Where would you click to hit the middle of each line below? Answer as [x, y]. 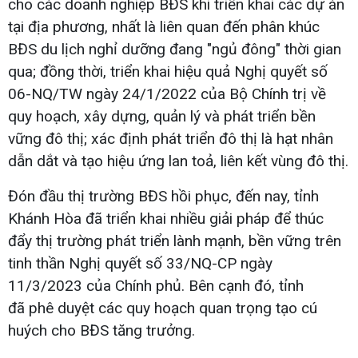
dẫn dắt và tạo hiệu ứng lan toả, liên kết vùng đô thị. [178, 161]
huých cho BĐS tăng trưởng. [101, 330]
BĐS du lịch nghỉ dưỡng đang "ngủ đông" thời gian [175, 49]
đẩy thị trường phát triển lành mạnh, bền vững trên [175, 241]
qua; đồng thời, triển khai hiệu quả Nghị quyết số [168, 71]
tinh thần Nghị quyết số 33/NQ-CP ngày [140, 263]
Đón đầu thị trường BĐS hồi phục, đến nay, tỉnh [163, 196]
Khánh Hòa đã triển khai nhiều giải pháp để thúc [166, 218]
